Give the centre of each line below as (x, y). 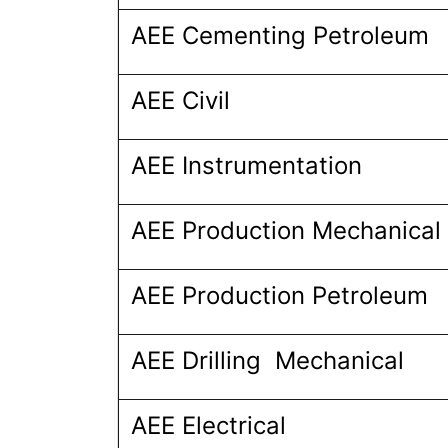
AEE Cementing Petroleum (283, 35)
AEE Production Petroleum (279, 295)
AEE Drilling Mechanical (271, 360)
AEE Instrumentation (246, 165)
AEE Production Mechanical (286, 230)
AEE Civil (184, 100)
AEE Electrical (212, 425)
